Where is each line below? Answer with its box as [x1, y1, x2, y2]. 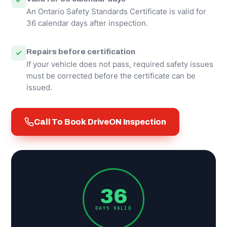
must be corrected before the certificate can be [26, 71, 196, 81]
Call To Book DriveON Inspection [34, 117, 167, 126]
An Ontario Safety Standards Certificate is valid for [26, 7, 206, 16]
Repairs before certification [26, 47, 135, 56]
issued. [26, 83, 52, 92]
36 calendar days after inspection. [26, 18, 148, 28]
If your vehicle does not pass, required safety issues [26, 59, 213, 69]
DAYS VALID [95, 205, 132, 211]
